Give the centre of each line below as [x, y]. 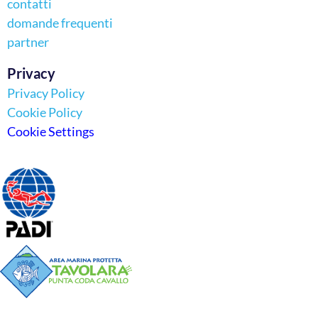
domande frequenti [60, 23]
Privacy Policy [46, 93]
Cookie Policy [45, 113]
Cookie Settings [51, 132]
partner [28, 42]
